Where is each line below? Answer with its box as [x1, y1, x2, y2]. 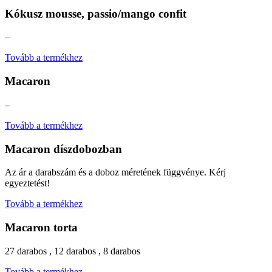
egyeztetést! [5, 178, 50, 189]
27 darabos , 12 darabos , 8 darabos [5, 245, 140, 256]
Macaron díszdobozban [5, 142, 122, 155]
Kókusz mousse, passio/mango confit [5, 7, 186, 20]
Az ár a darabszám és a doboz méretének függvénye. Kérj [5, 167, 226, 178]
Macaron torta [5, 220, 78, 234]
